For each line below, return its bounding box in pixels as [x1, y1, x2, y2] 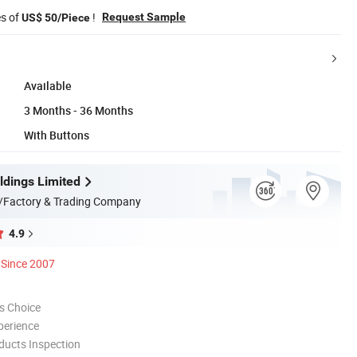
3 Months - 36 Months [24, 102, 133, 118]
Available [24, 77, 72, 93]
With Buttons [24, 127, 89, 143]
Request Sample [102, 10, 186, 23]
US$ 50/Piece [22, 10, 90, 24]
